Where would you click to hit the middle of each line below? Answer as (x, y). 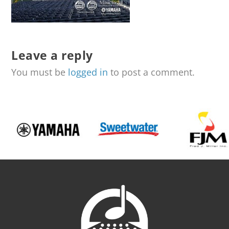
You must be (40, 72)
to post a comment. (152, 72)
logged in (88, 72)
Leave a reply (52, 55)
